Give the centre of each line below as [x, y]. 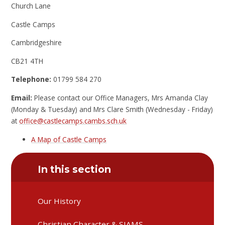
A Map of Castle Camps [69, 139]
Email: [22, 98]
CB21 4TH [27, 61]
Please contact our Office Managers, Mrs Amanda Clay [120, 98]
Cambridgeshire [37, 43]
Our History [60, 201]
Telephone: [31, 79]
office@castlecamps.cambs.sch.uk [73, 121]
